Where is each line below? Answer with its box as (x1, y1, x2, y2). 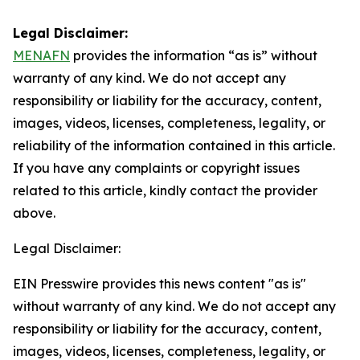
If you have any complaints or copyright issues (13, 160, 300, 176)
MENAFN (13, 47, 70, 63)
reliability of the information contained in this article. (13, 137, 335, 153)
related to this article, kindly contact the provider (13, 182, 317, 198)
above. (13, 205, 55, 221)
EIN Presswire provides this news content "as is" (13, 276, 306, 292)
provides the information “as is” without (70, 47, 317, 63)
